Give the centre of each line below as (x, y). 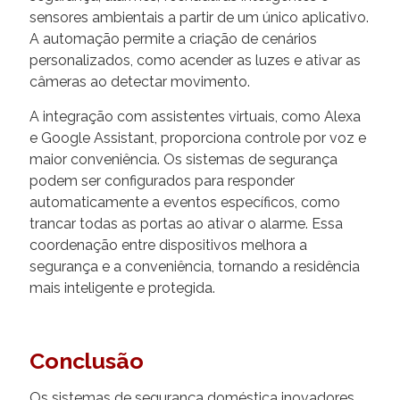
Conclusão (87, 361)
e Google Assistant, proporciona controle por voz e (198, 138)
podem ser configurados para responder (162, 181)
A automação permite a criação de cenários (173, 39)
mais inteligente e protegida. (122, 288)
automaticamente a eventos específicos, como (185, 203)
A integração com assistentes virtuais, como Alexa (195, 117)
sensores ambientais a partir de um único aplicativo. (199, 18)
